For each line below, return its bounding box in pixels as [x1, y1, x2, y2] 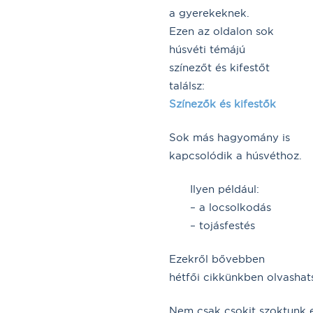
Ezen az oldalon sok [169, 24, 274, 38]
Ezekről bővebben [169, 252, 265, 265]
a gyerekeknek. [169, 6, 249, 20]
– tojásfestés [190, 218, 255, 232]
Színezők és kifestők [169, 96, 276, 110]
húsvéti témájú [169, 42, 245, 56]
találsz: [169, 78, 205, 92]
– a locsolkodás [190, 200, 271, 214]
